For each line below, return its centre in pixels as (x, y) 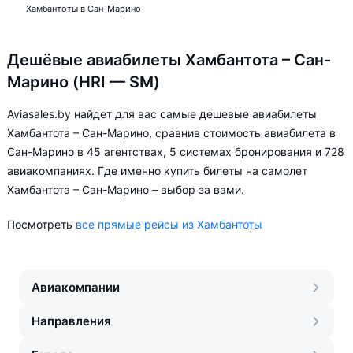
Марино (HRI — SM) (84, 82)
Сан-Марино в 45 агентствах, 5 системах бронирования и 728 (176, 152)
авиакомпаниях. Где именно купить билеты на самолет (157, 171)
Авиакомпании (76, 287)
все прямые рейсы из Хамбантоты (169, 224)
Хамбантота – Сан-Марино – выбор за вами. (126, 190)
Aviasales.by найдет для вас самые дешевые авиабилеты (162, 114)
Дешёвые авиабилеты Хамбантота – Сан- (169, 60)
